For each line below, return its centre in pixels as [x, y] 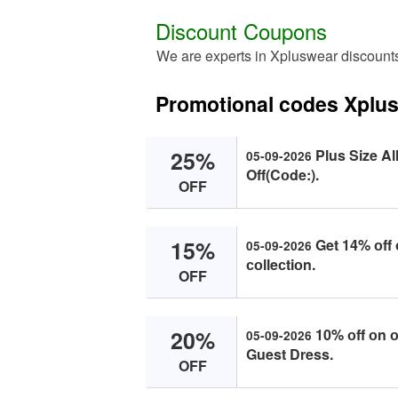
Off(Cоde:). [283, 175]
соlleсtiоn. [281, 264]
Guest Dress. [290, 354]
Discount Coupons [241, 31]
